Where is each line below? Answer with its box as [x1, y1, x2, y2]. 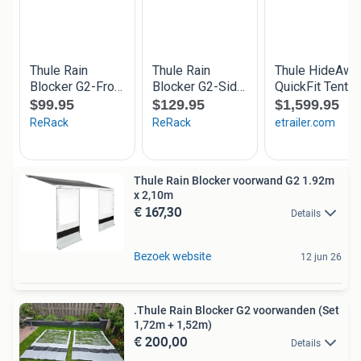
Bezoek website [134, 249, 211, 263]
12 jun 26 [301, 251, 342, 263]
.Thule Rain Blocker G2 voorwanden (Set [134, 303, 339, 317]
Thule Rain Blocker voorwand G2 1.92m [134, 173, 334, 187]
